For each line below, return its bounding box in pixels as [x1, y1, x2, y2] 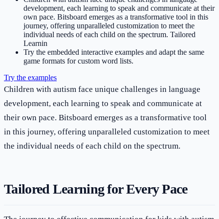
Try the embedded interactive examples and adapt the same [23, 47, 204, 56]
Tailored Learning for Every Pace [4, 181, 188, 197]
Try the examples [4, 73, 57, 82]
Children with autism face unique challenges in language [4, 84, 200, 94]
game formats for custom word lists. [23, 56, 133, 65]
